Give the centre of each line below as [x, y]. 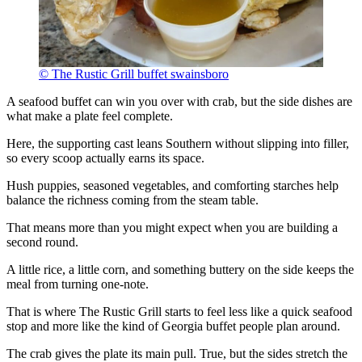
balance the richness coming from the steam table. [133, 200]
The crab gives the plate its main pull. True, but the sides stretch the [177, 353]
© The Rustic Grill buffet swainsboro [134, 74]
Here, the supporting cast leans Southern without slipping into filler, [178, 143]
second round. [42, 242]
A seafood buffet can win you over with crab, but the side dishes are [179, 101]
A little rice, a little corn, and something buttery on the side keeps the [180, 269]
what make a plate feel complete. [90, 116]
